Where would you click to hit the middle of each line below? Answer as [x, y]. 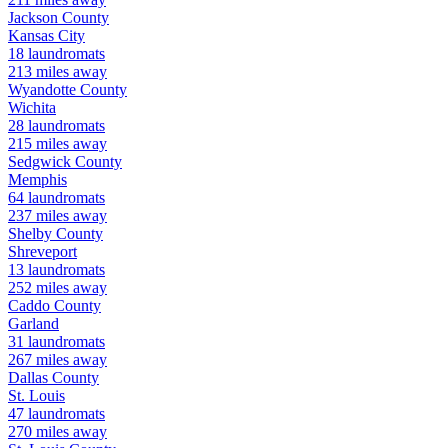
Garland [33, 324]
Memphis [37, 180]
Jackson [33, 18]
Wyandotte [42, 90]
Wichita [32, 108]
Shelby [30, 234]
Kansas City [46, 36]
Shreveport [42, 252]
